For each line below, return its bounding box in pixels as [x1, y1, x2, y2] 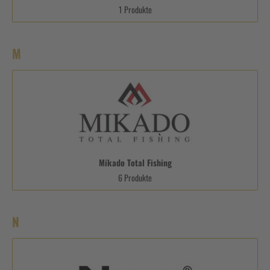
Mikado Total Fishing [98, 155, 172, 169]
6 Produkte [118, 171, 152, 184]
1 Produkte [118, 2, 152, 16]
